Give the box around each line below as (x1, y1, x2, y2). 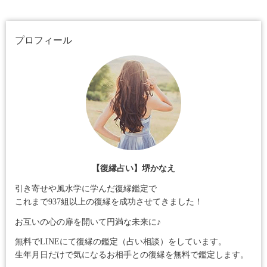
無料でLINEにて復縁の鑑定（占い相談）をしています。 (15, 237, 226, 247)
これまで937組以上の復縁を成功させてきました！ (15, 197, 203, 206)
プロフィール (15, 35, 72, 45)
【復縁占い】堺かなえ (92, 163, 175, 173)
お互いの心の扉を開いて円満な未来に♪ (15, 217, 161, 226)
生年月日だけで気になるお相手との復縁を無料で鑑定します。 (15, 250, 249, 260)
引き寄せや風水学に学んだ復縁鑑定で (15, 184, 157, 193)
